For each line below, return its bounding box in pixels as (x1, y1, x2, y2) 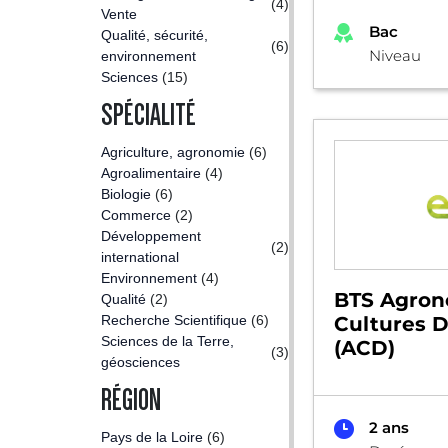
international (101, 249, 179, 265)
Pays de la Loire (101, 429, 203, 445)
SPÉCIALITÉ (101, 99, 196, 131)
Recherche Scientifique (101, 312, 247, 328)
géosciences (101, 354, 180, 370)
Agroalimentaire (101, 165, 201, 181)
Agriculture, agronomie (101, 144, 245, 160)
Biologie (101, 186, 151, 202)
